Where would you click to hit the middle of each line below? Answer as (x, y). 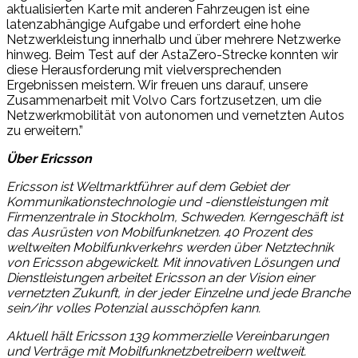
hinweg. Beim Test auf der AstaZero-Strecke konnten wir (172, 54)
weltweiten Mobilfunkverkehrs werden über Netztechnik (170, 247)
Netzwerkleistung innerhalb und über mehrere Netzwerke (173, 39)
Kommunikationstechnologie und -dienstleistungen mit (167, 201)
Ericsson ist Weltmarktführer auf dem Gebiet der (148, 186)
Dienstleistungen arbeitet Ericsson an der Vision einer (161, 277)
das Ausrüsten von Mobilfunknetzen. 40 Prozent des (159, 232)
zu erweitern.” (45, 130)
